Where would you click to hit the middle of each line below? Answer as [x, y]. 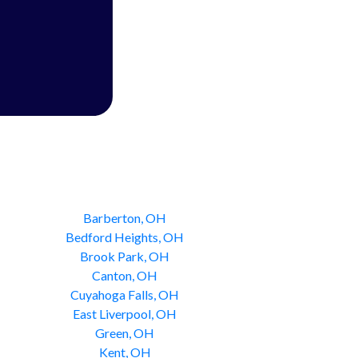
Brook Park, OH [125, 256]
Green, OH [125, 333]
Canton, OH [125, 275]
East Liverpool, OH [125, 314]
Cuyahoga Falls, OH [125, 294]
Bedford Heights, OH [125, 237]
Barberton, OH [125, 218]
